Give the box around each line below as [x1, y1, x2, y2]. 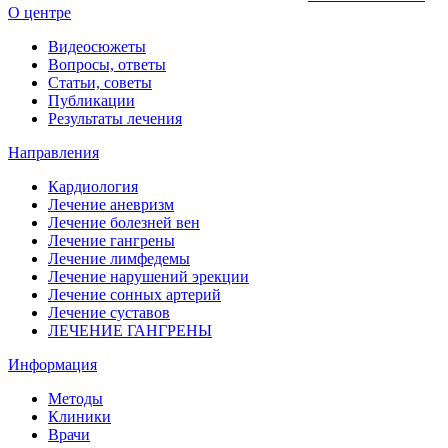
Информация [8, 355, 97, 373]
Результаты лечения [48, 109, 182, 127]
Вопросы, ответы [48, 55, 166, 73]
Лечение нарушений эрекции [48, 267, 249, 285]
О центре [8, 3, 71, 21]
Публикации [48, 91, 135, 109]
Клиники [48, 407, 111, 425]
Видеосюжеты [48, 37, 146, 55]
